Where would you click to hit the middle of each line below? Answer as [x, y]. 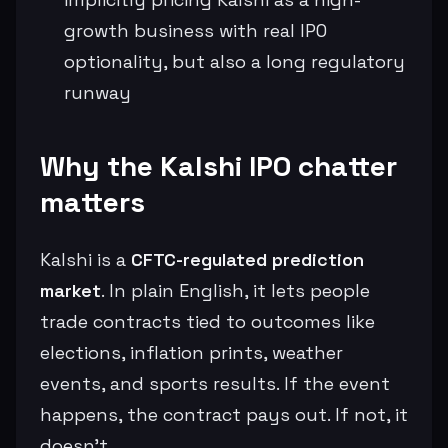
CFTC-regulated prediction [247, 259]
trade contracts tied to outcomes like [207, 321]
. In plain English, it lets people [235, 290]
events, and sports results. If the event [215, 383]
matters [92, 201]
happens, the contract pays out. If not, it [224, 414]
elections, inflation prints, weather [191, 352]
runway [97, 92]
